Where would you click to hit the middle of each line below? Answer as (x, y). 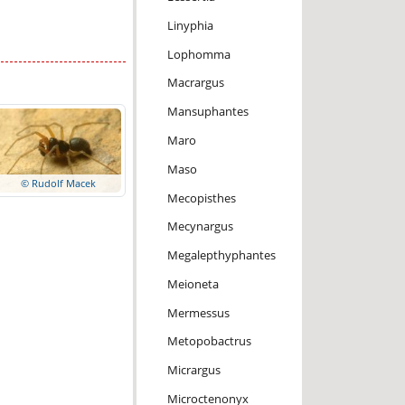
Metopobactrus (209, 341)
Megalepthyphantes (221, 255)
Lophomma (198, 54)
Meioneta (193, 283)
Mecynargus (200, 226)
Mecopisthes (201, 198)
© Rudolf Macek (59, 183)
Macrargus (195, 83)
